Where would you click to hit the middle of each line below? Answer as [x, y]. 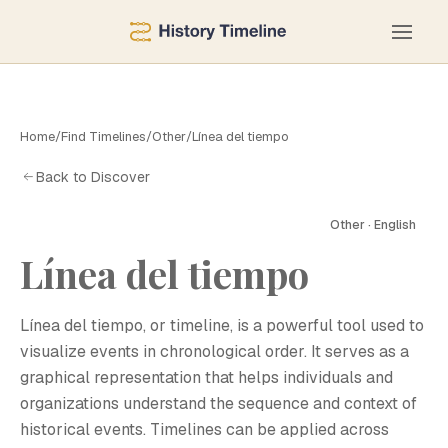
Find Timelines [103, 136]
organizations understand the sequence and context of [218, 403]
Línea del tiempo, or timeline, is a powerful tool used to [222, 325]
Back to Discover [93, 176]
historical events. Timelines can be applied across [204, 429]
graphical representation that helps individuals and [206, 377]
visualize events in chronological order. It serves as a [214, 351]
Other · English [373, 225]
